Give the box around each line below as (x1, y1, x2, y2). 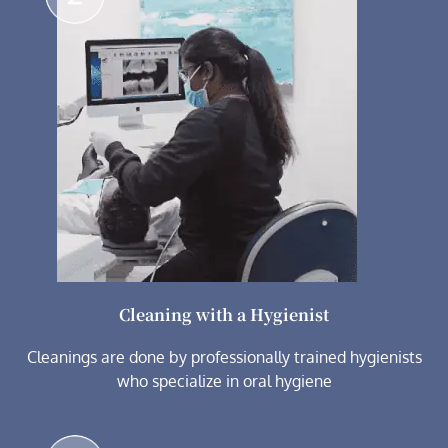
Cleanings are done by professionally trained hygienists (26, 347, 422, 368)
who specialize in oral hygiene (116, 371, 332, 392)
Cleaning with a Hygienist (119, 303, 329, 327)
